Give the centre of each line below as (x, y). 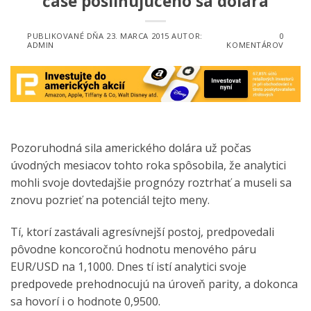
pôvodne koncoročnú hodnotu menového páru (133, 249)
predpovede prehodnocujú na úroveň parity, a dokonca (154, 284)
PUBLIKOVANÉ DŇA (67, 36)
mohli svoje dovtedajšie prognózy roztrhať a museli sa (151, 182)
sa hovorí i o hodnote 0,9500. (85, 301)
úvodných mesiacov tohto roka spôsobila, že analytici (148, 165)
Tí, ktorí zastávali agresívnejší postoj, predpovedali (142, 232)
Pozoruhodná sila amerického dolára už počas (131, 148)
